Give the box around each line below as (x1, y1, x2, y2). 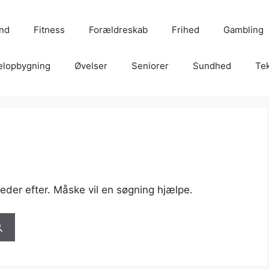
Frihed (171, 24, 199, 35)
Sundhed (192, 60, 231, 71)
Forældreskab (88, 24, 148, 35)
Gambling (223, 24, 264, 35)
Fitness (33, 24, 65, 35)
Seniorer (131, 60, 169, 71)
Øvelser (74, 60, 107, 71)
